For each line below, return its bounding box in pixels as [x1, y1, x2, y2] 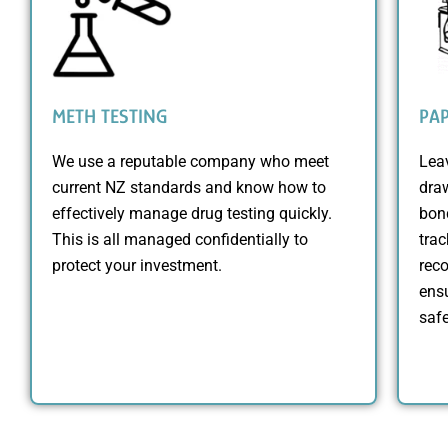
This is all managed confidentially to [52, 229, 308, 249]
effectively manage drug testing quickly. [52, 203, 332, 223]
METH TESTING [52, 104, 167, 127]
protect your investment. [52, 255, 222, 275]
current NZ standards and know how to [52, 177, 326, 197]
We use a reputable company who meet [52, 151, 329, 171]
